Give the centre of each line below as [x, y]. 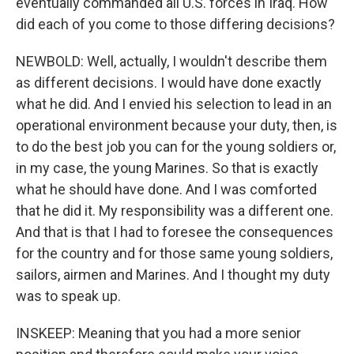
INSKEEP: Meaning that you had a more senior [158, 333]
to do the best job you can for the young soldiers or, [176, 147]
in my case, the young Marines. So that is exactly [167, 168]
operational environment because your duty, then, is [177, 125]
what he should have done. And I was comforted [166, 189]
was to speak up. [68, 296]
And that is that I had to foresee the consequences [175, 232]
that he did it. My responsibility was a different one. [175, 211]
